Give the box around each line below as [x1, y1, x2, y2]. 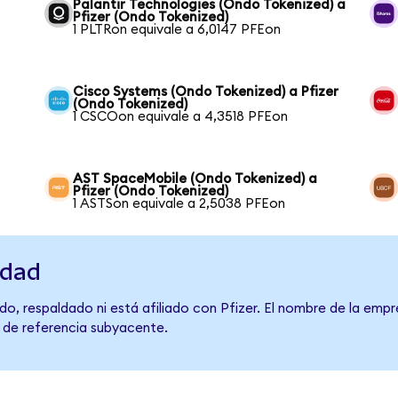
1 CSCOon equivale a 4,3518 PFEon [73, 110, 289, 124]
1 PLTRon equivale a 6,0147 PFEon [73, 23, 282, 37]
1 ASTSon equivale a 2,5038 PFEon [73, 197, 286, 211]
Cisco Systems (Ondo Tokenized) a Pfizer [73, 85, 339, 99]
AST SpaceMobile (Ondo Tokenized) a [73, 172, 318, 187]
